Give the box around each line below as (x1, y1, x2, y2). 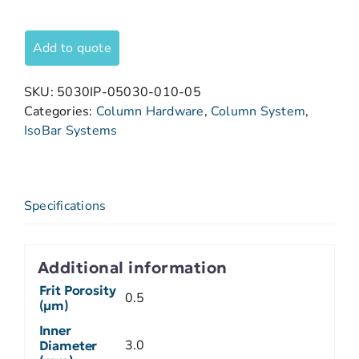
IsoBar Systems (24, 122, 118, 139)
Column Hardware (95, 103, 204, 120)
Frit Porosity (38, 282, 116, 299)
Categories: (24, 103, 96, 120)
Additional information (37, 256, 228, 278)
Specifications (24, 197, 107, 215)
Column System (210, 103, 306, 120)
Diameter (38, 337, 98, 354)
